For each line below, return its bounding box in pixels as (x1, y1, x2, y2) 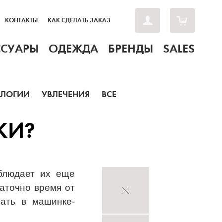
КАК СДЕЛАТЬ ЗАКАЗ (48, 16, 111, 24)
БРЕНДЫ (108, 42, 153, 55)
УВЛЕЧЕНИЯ (42, 89, 90, 100)
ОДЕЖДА (49, 42, 98, 55)
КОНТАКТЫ (5, 16, 38, 24)
